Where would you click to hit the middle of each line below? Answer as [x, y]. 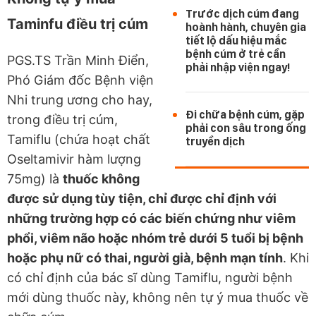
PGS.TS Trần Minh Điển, [78, 60]
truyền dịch [215, 141]
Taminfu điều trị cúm [78, 24]
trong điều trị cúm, [62, 119]
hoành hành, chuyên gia [246, 27]
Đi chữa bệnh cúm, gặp [245, 114]
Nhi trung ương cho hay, [80, 99]
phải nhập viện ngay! [238, 67]
